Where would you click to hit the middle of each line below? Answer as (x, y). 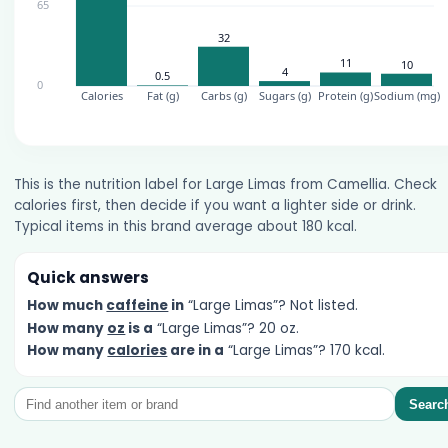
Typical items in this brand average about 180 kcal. (185, 227)
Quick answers (88, 277)
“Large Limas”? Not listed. (271, 306)
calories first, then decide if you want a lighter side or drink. (214, 206)
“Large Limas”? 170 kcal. (305, 350)
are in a (196, 350)
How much (67, 306)
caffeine (137, 306)
